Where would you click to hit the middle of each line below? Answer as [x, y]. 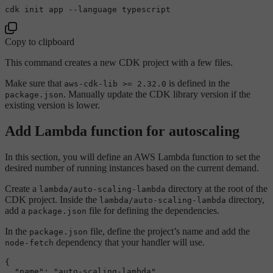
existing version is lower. [52, 105]
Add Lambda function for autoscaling [122, 131]
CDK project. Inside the [52, 199]
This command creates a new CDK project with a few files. [119, 63]
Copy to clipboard [40, 42]
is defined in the [198, 83]
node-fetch [29, 243]
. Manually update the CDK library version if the [157, 94]
